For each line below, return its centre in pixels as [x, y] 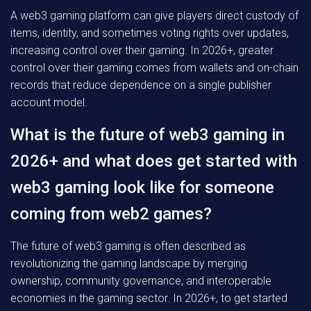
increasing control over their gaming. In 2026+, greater [142, 50]
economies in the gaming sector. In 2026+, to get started [149, 298]
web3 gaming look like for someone [142, 187]
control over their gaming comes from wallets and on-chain [154, 68]
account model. [49, 102]
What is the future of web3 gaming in [148, 135]
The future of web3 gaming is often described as [128, 246]
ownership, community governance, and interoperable [141, 281]
